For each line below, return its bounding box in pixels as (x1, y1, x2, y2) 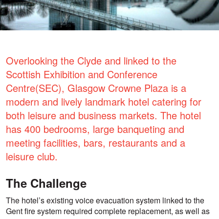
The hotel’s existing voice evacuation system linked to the (6, 195, 204, 206)
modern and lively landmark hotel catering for (6, 94, 201, 109)
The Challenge (6, 175, 87, 192)
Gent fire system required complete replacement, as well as (6, 205, 210, 217)
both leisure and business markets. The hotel (6, 108, 201, 123)
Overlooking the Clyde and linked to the (6, 53, 176, 68)
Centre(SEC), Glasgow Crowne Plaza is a (6, 81, 186, 95)
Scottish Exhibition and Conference (6, 67, 157, 82)
